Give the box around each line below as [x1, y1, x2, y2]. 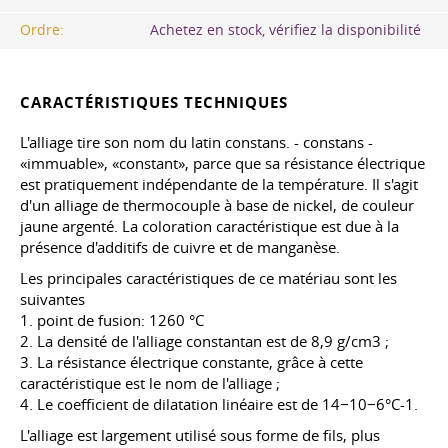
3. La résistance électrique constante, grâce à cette [20, 352, 363, 373]
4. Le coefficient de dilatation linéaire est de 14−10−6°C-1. [20, 394, 418, 415]
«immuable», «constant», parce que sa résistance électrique [20, 153, 425, 174]
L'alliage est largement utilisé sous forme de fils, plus [20, 425, 380, 446]
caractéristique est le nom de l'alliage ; [20, 373, 280, 394]
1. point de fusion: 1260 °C [20, 310, 204, 331]
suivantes [20, 289, 85, 310]
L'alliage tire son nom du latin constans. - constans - [20, 132, 373, 153]
